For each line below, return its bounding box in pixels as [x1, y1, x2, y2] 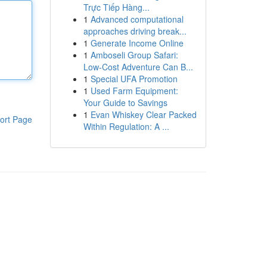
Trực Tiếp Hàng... [83, 1, 150, 13]
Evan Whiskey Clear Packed [90, 108, 197, 120]
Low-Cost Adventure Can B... [83, 61, 193, 73]
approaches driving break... [83, 25, 187, 37]
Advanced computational [90, 13, 184, 25]
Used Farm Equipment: [90, 85, 178, 97]
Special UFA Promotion [90, 73, 178, 85]
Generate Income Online [90, 37, 184, 49]
